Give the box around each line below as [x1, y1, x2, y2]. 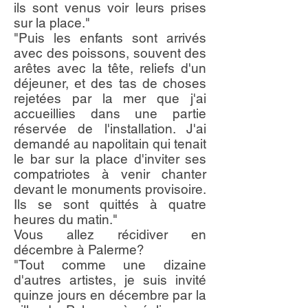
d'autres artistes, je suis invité [14, 272, 206, 287]
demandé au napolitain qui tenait [14, 136, 206, 151]
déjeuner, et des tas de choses [14, 76, 206, 91]
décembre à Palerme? [14, 242, 144, 257]
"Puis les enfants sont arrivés [14, 30, 206, 45]
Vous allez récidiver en [14, 227, 206, 242]
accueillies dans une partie [14, 106, 206, 121]
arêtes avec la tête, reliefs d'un [14, 60, 206, 76]
